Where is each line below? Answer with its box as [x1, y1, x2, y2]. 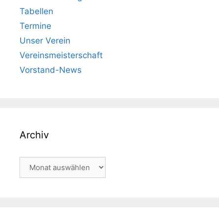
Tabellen [20, 6, 53, 17]
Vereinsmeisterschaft [20, 50, 103, 61]
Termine [20, 21, 51, 31]
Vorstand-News [20, 65, 82, 75]
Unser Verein [20, 36, 70, 46]
